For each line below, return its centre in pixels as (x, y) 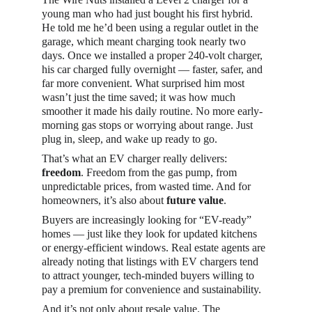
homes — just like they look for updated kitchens (151, 234)
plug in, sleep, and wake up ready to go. (130, 139)
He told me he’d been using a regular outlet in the (151, 28)
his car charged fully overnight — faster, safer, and (154, 69)
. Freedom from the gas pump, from (160, 172)
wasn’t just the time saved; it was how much (140, 97)
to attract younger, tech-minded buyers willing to (149, 275)
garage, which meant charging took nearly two (145, 41)
